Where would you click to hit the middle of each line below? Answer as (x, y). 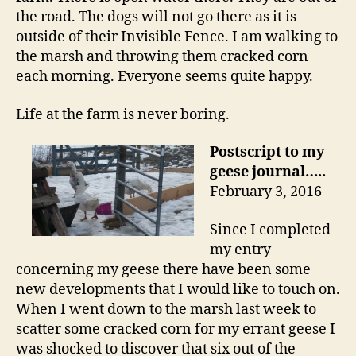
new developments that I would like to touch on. (178, 289)
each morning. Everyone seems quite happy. (164, 77)
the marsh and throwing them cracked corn (162, 57)
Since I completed (270, 230)
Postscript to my (267, 152)
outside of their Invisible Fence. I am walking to (177, 37)
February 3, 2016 (266, 192)
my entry (240, 250)
